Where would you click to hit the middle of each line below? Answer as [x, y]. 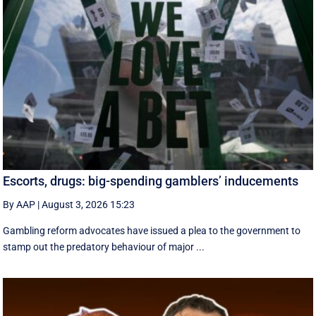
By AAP [19, 205]
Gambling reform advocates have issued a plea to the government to [152, 231]
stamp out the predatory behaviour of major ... [104, 247]
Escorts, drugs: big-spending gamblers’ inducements [151, 181]
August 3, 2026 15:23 [89, 205]
